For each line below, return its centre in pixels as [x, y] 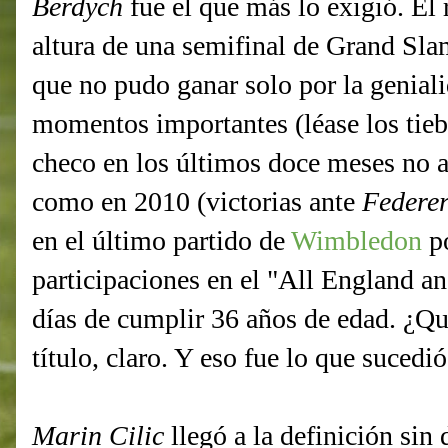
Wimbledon [356, 241]
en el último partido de [161, 241]
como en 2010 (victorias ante [197, 202]
